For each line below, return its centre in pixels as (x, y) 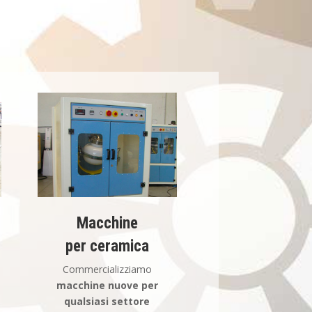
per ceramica (107, 246)
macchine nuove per (107, 285)
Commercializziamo (107, 269)
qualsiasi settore (107, 301)
